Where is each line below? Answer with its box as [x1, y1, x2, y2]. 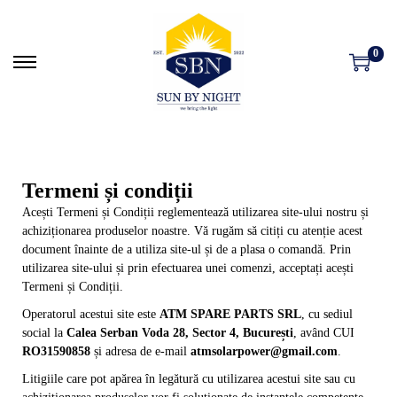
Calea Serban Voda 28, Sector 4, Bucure [66, 325, 281, 339]
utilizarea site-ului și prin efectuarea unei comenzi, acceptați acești [22, 261, 354, 275]
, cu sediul [301, 307, 353, 321]
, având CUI [293, 325, 354, 339]
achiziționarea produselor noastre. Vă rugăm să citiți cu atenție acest [22, 223, 362, 237]
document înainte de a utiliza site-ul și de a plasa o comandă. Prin [22, 242, 351, 256]
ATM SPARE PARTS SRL [160, 307, 301, 321]
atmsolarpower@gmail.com [191, 344, 338, 358]
